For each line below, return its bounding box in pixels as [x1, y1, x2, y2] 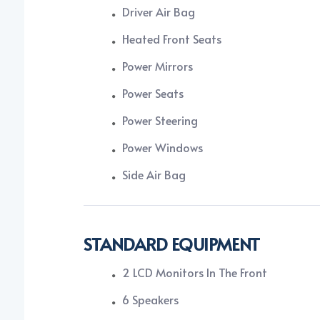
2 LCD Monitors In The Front [121, 264, 267, 281]
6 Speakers [121, 291, 179, 308]
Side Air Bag [121, 166, 186, 183]
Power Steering [121, 112, 198, 129]
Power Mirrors [121, 58, 193, 74]
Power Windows [121, 139, 203, 156]
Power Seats [121, 85, 184, 101]
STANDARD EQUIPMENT [83, 232, 260, 256]
